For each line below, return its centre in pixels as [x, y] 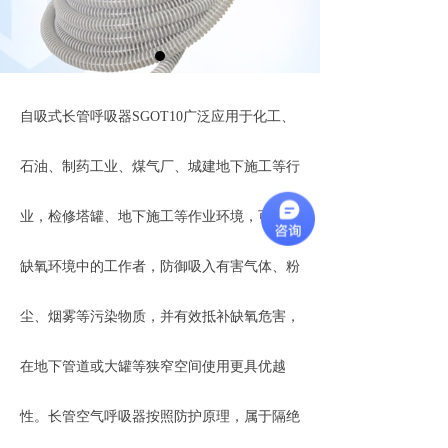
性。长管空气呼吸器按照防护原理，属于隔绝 [160, 416]
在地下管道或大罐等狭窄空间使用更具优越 [153, 366]
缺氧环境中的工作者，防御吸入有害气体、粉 [160, 266]
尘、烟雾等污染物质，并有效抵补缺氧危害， [160, 316]
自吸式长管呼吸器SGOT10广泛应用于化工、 [157, 116]
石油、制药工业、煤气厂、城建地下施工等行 [160, 166]
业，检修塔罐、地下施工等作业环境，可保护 [160, 216]
